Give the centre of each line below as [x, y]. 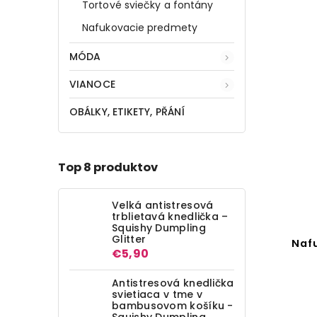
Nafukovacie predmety [140, 27]
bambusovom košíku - [173, 305]
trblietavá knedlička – [170, 216]
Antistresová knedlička [173, 283]
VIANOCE [92, 84]
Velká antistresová [163, 205]
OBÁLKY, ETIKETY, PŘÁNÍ [127, 111]
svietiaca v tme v [157, 294]
